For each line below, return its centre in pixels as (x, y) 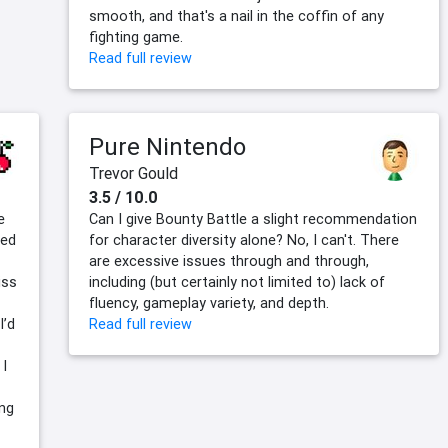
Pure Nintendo (167, 147)
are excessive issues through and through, (229, 261)
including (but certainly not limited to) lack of (237, 282)
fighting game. (136, 37)
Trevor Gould (133, 173)
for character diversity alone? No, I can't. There (244, 240)
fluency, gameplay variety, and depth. (209, 303)
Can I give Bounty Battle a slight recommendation (253, 219)
